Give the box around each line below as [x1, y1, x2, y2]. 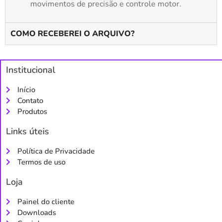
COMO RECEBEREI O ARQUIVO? [10, 28, 134, 39]
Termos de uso [17, 157, 65, 167]
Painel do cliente [17, 196, 74, 207]
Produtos [17, 106, 47, 116]
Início [17, 84, 35, 95]
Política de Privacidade [17, 146, 95, 156]
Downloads [17, 207, 56, 218]
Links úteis [6, 125, 49, 137]
